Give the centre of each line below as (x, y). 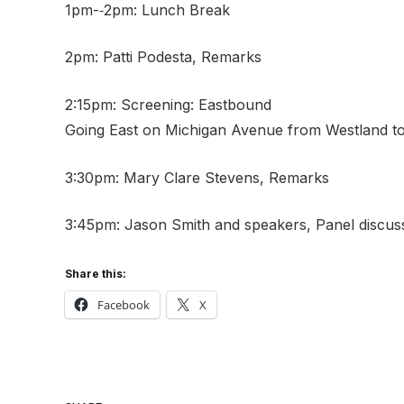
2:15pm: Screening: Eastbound (168, 104)
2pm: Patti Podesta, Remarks (163, 57)
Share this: (96, 273)
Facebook (124, 304)
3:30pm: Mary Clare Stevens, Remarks (197, 177)
